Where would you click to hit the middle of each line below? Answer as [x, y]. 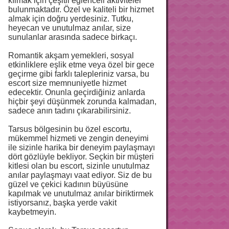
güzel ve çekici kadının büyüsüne [68, 184]
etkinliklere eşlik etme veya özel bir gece [81, 64]
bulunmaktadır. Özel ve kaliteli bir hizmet [81, 9]
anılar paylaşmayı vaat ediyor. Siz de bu [80, 175]
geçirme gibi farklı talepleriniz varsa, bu [79, 74]
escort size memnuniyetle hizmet [67, 83]
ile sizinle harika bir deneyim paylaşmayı [82, 147]
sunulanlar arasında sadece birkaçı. [73, 37]
